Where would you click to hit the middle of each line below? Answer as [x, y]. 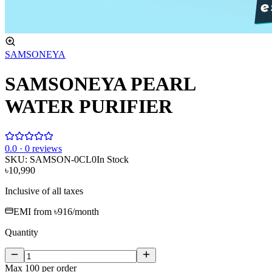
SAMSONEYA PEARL [100, 84]
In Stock [113, 159]
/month [86, 211]
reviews [46, 148]
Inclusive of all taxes [44, 191]
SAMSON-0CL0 [63, 159]
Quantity [22, 232]
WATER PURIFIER [89, 107]
